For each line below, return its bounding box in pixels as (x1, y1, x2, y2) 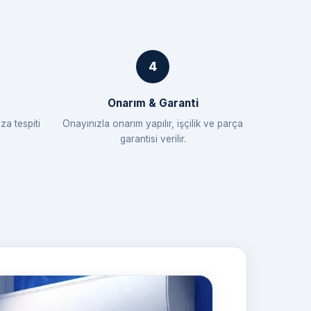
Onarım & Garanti (107, 96, 199, 110)
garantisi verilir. (119, 133, 186, 144)
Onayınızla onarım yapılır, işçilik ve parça (62, 117, 243, 129)
